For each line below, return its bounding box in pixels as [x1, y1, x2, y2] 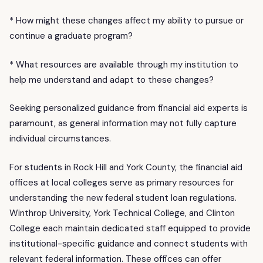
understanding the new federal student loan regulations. [9, 191, 237, 204]
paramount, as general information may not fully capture [9, 117, 237, 130]
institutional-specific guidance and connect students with [9, 237, 248, 249]
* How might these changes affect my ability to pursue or [9, 15, 244, 27]
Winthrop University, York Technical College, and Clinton [9, 207, 235, 219]
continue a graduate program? [9, 30, 133, 42]
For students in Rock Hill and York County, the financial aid [9, 161, 242, 173]
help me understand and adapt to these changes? [9, 73, 214, 86]
